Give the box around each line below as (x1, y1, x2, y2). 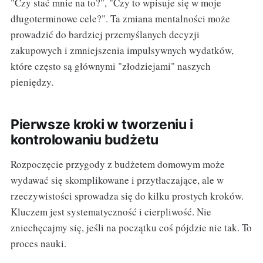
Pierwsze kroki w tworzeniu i (10, 116, 193, 133)
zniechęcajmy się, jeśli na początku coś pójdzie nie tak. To (10, 221, 252, 235)
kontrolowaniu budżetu (10, 131, 159, 149)
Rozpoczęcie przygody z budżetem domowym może (10, 157, 225, 171)
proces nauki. (10, 237, 66, 251)
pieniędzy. (10, 75, 53, 89)
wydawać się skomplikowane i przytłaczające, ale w (10, 173, 224, 187)
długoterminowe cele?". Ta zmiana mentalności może (10, 12, 230, 26)
